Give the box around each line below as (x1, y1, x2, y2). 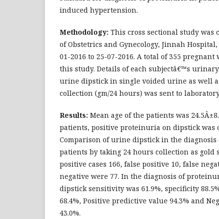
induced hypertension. (60, 5, 138, 15)
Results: (60, 110, 88, 120)
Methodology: (60, 27, 110, 37)
